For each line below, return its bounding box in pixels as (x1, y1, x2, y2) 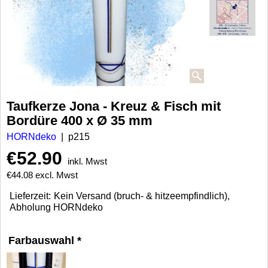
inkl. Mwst (68, 156, 107, 166)
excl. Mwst (35, 170, 78, 180)
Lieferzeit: (10, 191, 51, 202)
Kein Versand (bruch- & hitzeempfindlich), (54, 191, 230, 202)
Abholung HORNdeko (10, 202, 103, 213)
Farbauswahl (8, 234, 77, 247)
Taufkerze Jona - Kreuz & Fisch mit (7, 99, 221, 114)
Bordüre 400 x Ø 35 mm (7, 113, 153, 129)
